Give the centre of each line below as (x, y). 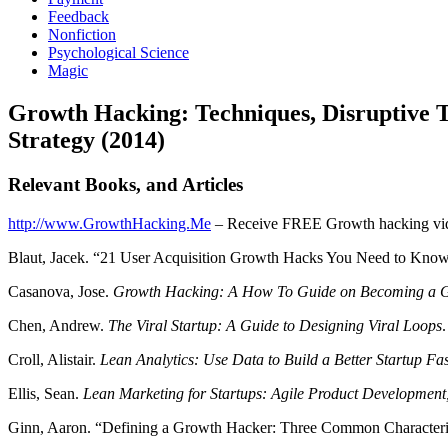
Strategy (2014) (86, 139)
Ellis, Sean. (43, 393)
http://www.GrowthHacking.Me (109, 223)
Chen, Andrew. (58, 325)
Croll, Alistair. (54, 359)
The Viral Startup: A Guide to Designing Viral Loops (275, 325)
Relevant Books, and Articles (125, 184)
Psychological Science (118, 52)
